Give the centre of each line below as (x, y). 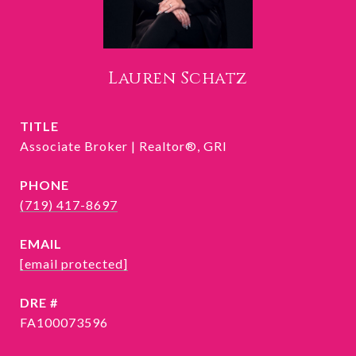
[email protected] (74, 264)
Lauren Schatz (178, 79)
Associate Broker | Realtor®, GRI (124, 146)
